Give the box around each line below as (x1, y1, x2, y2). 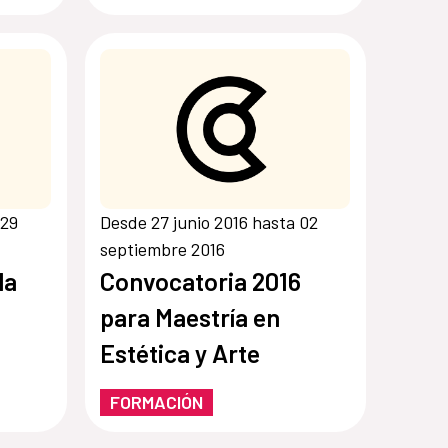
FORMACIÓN (110, 391, 204, 414)
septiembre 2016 (100, 238, 226, 261)
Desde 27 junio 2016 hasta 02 (100, 211, 319, 234)
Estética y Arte (100, 338, 261, 369)
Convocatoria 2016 (100, 266, 302, 297)
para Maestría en (100, 302, 281, 333)
